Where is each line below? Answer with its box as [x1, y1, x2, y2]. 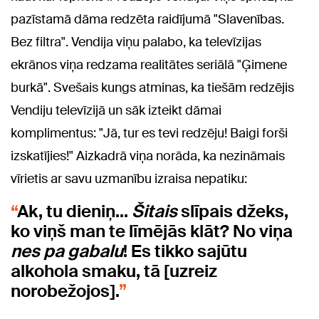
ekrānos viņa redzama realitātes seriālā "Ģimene [11, 56, 287, 74]
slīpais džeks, [177, 200, 288, 223]
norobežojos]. [11, 280, 119, 303]
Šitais [132, 200, 177, 223]
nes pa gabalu [11, 240, 123, 263]
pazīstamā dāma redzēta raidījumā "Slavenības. [11, 11, 284, 28]
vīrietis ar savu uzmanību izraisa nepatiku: [11, 170, 247, 188]
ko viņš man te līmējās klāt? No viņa [11, 220, 293, 243]
